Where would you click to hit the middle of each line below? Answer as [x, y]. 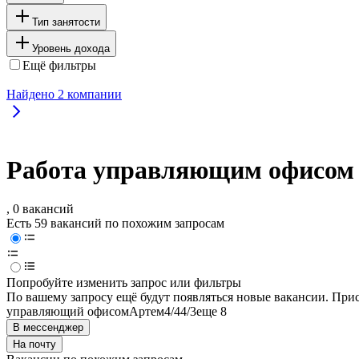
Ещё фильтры [59, 65]
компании [93, 94]
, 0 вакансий [40, 209]
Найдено [32, 94]
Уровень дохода [71, 48]
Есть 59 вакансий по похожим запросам [115, 224]
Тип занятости [66, 22]
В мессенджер [48, 328]
